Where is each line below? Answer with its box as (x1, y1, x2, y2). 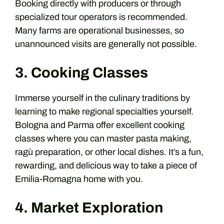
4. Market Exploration (15, 200, 163, 215)
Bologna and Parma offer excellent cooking (15, 120, 184, 130)
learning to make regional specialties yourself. (15, 106, 193, 116)
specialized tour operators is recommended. (15, 12, 187, 22)
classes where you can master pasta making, (15, 133, 191, 143)
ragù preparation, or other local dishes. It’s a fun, (15, 147, 203, 157)
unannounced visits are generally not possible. (15, 39, 197, 49)
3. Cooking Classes (15, 65, 148, 80)
